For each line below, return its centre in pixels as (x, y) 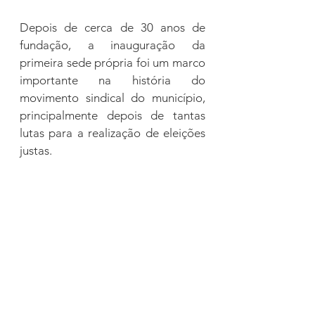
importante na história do (112, 80)
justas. (36, 150)
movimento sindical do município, (112, 98)
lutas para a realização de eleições (112, 133)
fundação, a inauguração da (112, 45)
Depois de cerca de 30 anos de (112, 27)
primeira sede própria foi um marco (112, 63)
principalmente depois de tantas (112, 115)
